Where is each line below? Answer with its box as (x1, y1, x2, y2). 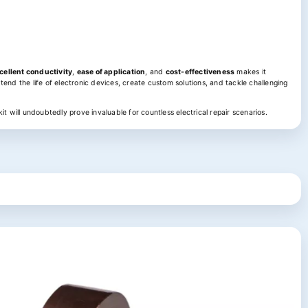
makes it (234, 67, 267, 76)
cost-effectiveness (165, 67, 235, 76)
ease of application (76, 67, 146, 76)
